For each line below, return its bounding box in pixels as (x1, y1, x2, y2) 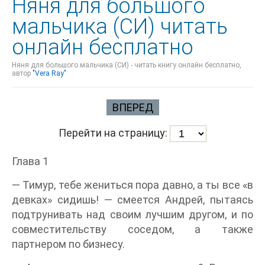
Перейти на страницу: (59, 127, 170, 140)
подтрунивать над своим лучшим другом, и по (12, 208, 253, 221)
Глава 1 (12, 155, 49, 168)
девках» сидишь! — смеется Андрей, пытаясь (12, 193, 253, 206)
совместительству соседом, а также (12, 223, 253, 236)
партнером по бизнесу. (12, 238, 125, 251)
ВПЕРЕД (112, 101, 153, 114)
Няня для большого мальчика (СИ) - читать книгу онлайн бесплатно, (12, 61, 241, 70)
